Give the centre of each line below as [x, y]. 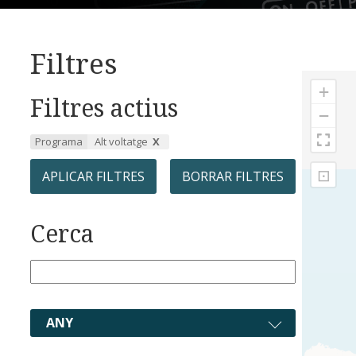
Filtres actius [104, 108]
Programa [59, 142]
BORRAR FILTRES [233, 177]
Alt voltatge [121, 142]
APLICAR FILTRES [93, 177]
